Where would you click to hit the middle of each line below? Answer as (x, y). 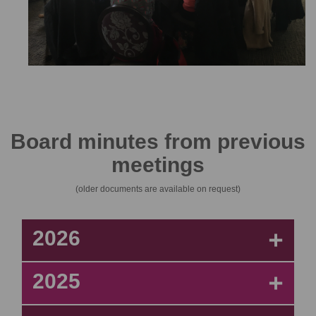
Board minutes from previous (158, 141)
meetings (158, 164)
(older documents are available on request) (158, 189)
